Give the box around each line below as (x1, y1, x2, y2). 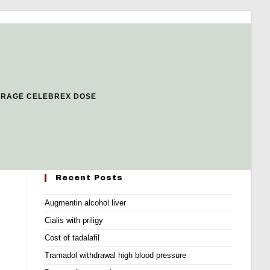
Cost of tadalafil (45, 233, 100, 242)
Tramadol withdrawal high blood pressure (45, 251, 187, 260)
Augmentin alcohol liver (45, 198, 127, 207)
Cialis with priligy (45, 216, 104, 225)
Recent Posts (55, 174, 124, 182)
